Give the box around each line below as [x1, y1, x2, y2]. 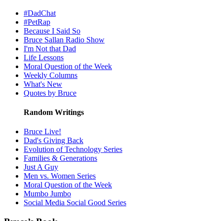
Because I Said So [24, 26, 80, 35]
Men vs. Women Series [24, 172, 96, 181]
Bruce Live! [24, 127, 61, 136]
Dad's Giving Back [24, 136, 83, 145]
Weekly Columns [24, 71, 77, 79]
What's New [24, 79, 62, 88]
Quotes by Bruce [24, 88, 76, 97]
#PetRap [24, 17, 50, 26]
